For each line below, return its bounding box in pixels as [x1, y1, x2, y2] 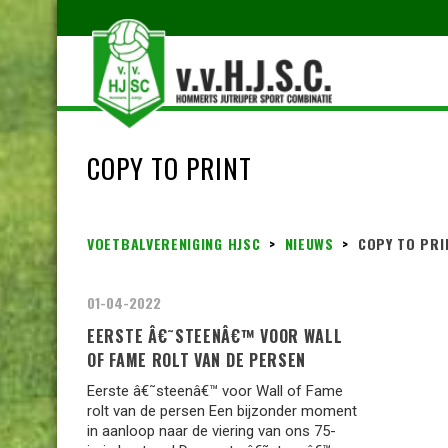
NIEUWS [284, 233, 334, 254]
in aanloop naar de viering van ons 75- [87, 422, 336, 440]
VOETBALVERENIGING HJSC [87, 233, 261, 254]
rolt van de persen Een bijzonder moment [87, 402, 357, 420]
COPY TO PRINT [87, 148, 252, 188]
